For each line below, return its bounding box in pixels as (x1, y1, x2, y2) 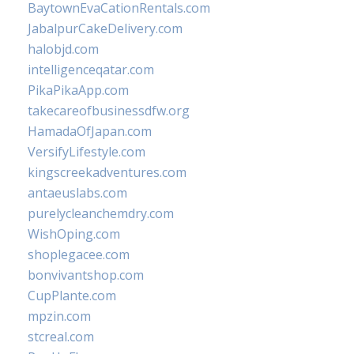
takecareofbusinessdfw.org (28, 102, 190, 119)
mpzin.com (28, 307, 91, 325)
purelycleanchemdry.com (28, 205, 174, 222)
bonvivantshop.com (28, 266, 144, 284)
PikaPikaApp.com (28, 81, 129, 99)
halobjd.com (28, 40, 99, 58)
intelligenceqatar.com (28, 61, 154, 78)
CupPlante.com (28, 287, 116, 304)
